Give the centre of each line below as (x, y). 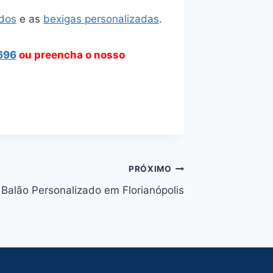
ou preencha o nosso (71, 55)
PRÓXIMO (150, 169)
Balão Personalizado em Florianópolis (93, 190)
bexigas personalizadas (101, 19)
